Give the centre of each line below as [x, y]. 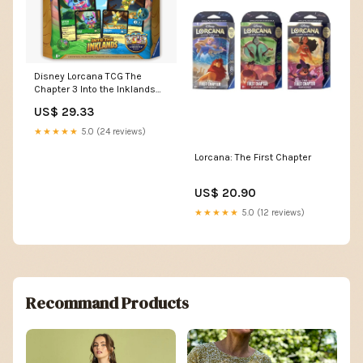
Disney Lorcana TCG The [88, 77]
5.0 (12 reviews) [272, 213]
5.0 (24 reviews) [112, 132]
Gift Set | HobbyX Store [85, 102]
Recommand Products [107, 303]
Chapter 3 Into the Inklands [95, 90]
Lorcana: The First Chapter [253, 158]
